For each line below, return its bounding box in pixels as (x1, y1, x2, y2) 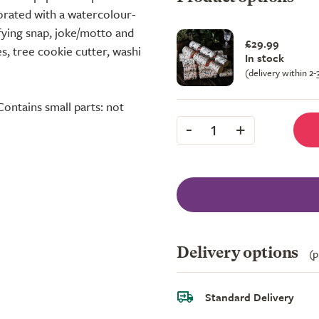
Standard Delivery (205, 288, 294, 305)
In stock (245, 50, 284, 66)
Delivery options (177, 245, 302, 261)
